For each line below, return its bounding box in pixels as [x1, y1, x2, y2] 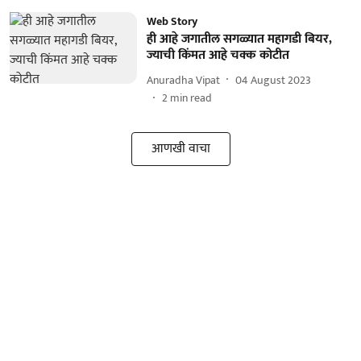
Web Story [146, 12, 197, 31]
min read [169, 89, 212, 107]
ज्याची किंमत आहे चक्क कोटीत [146, 44, 289, 66]
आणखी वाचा [151, 138, 210, 160]
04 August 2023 [234, 70, 311, 89]
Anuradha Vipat [146, 70, 220, 89]
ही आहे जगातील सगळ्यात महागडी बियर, [146, 28, 332, 50]
